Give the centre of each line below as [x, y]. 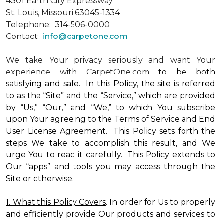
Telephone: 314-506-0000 [58, 24]
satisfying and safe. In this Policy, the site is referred [110, 84]
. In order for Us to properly [161, 202]
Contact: [24, 36]
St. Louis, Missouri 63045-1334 [63, 13]
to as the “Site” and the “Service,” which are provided [110, 95]
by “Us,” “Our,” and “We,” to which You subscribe [110, 107]
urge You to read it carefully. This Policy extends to [110, 155]
